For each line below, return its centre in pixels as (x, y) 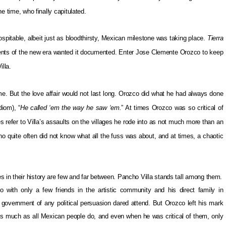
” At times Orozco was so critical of (172, 107)
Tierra (215, 38)
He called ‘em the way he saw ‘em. (71, 107)
